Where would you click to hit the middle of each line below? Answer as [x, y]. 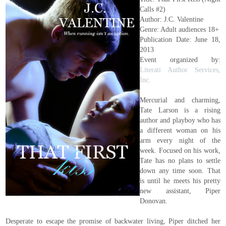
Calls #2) [153, 9]
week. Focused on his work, [180, 151]
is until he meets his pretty [180, 181]
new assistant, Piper [180, 191]
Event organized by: [180, 60]
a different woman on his [180, 130]
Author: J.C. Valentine [172, 19]
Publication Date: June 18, [180, 40]
